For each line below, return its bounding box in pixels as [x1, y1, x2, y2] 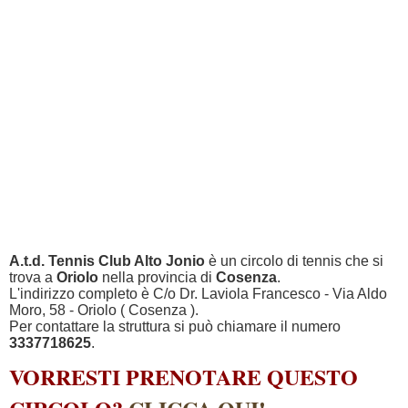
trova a [9, 270, 56, 285]
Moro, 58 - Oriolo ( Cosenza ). [9, 302, 199, 318]
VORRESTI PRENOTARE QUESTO [9, 361, 358, 393]
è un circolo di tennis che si [205, 253, 383, 269]
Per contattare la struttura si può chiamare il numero [9, 319, 341, 334]
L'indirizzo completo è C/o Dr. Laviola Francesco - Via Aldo [9, 286, 387, 301]
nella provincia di [98, 270, 216, 285]
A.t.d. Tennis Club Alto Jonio [9, 253, 205, 269]
